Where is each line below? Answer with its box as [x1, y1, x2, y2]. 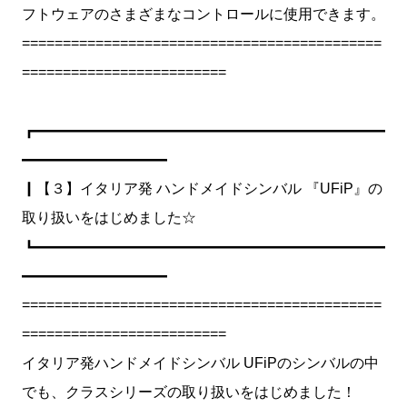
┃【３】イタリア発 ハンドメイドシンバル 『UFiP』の [22, 181, 382, 196]
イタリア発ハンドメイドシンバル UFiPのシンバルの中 [22, 355, 379, 371]
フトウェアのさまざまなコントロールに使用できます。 [22, 6, 385, 22]
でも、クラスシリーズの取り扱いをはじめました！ [22, 384, 356, 400]
